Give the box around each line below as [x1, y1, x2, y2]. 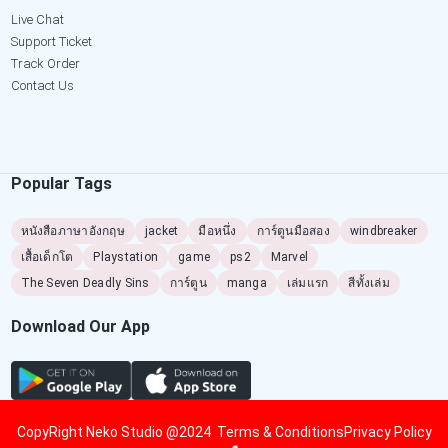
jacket [144, 223, 179, 238]
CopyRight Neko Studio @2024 [16, 424, 211, 441]
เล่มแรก [286, 275, 329, 290]
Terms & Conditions [216, 424, 344, 441]
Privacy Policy [343, 424, 432, 441]
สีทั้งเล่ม [348, 275, 390, 290]
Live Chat [10, 11, 64, 27]
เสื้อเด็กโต [20, 249, 74, 264]
